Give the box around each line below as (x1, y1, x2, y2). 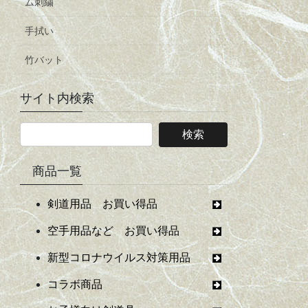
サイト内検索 (20, 91, 95, 106)
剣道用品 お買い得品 (47, 198, 213, 210)
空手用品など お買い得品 (47, 224, 213, 236)
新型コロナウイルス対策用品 (47, 251, 213, 263)
